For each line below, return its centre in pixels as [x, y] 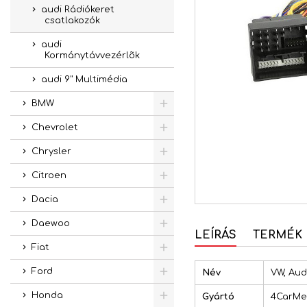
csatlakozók [72, 21]
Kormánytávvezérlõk [92, 56]
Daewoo [51, 223]
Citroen [49, 175]
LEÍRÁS [215, 235]
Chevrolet [55, 127]
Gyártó [218, 296]
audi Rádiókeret [78, 10]
